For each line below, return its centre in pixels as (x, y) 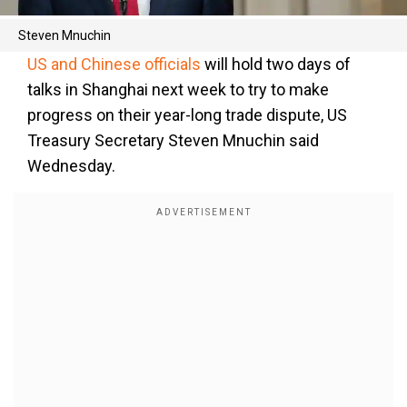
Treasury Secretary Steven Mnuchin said (173, 141)
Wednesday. (71, 166)
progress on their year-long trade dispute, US (187, 115)
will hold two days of (276, 65)
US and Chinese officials (114, 65)
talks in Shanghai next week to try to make (178, 90)
